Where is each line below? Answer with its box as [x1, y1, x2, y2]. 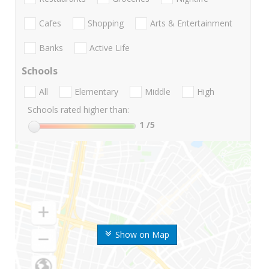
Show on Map [115, 229, 169, 241]
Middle [145, 86, 171, 98]
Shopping [88, 17, 124, 29]
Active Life [89, 42, 130, 54]
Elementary [74, 86, 118, 98]
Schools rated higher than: [28, 104, 129, 116]
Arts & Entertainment [150, 17, 232, 29]
